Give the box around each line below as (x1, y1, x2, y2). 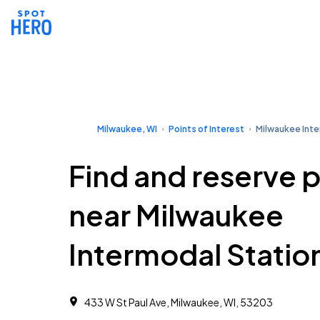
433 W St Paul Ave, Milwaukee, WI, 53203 (84, 296, 273, 309)
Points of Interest (169, 124, 244, 134)
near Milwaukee (69, 196, 284, 233)
